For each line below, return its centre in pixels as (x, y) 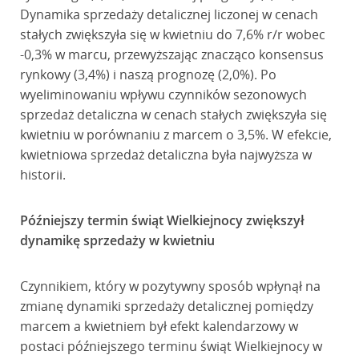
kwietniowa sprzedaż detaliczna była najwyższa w (165, 155)
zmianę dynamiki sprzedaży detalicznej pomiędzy (166, 306)
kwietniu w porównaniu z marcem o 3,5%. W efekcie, (175, 135)
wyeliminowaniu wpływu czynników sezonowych (163, 95)
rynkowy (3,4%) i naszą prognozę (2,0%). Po (148, 75)
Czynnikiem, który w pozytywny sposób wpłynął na (170, 286)
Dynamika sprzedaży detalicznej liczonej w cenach (169, 14)
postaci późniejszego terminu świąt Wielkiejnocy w (171, 346)
